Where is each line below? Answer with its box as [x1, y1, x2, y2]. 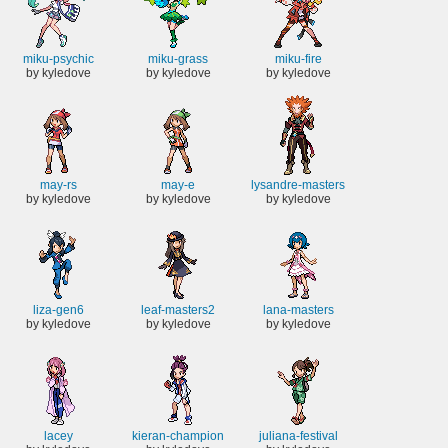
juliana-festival [258, 429, 338, 444]
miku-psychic [22, 52, 94, 67]
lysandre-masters [251, 177, 345, 192]
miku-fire [274, 52, 322, 67]
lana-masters [262, 303, 334, 318]
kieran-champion [132, 429, 224, 444]
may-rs [39, 177, 77, 192]
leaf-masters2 [141, 303, 215, 318]
